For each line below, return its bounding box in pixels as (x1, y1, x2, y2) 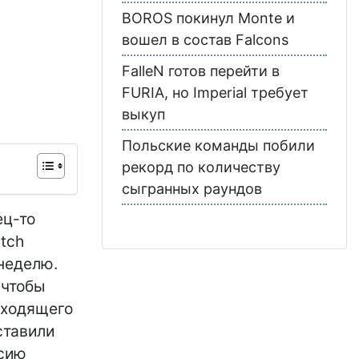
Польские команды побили (122, 136, 315, 154)
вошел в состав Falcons (122, 30, 288, 48)
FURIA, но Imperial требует (122, 83, 309, 101)
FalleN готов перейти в (122, 62, 280, 79)
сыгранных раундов (122, 179, 262, 197)
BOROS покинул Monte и (122, 9, 295, 26)
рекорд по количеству (122, 158, 280, 175)
